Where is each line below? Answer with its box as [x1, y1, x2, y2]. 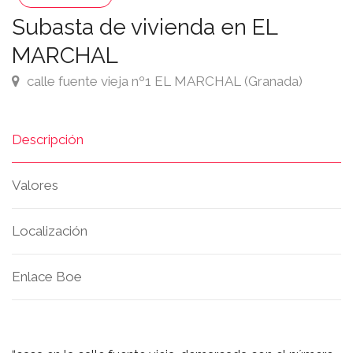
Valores [12, 177, 58, 193]
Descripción [12, 132, 84, 147]
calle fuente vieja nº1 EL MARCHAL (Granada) [24, 73, 303, 89]
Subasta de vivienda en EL [12, 14, 277, 40]
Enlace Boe [12, 269, 82, 284]
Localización [12, 223, 87, 239]
